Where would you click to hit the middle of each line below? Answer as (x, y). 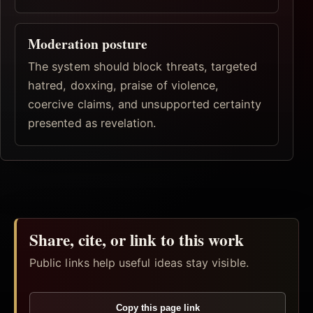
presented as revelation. (92, 123)
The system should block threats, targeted (143, 66)
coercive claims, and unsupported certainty (145, 104)
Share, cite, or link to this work (137, 239)
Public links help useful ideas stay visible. (139, 262)
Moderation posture (88, 44)
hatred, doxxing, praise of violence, (124, 85)
